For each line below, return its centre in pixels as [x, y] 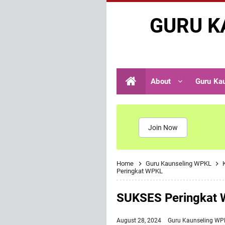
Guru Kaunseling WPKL [179, 163]
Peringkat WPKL [140, 171]
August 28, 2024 [140, 220]
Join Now [163, 128]
